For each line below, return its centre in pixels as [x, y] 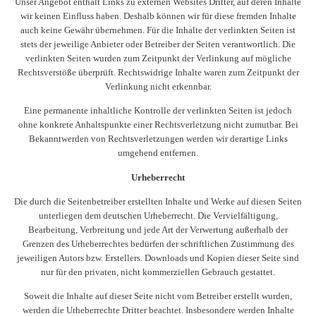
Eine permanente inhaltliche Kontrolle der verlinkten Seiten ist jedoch [158, 111]
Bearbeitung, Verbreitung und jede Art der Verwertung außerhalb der [158, 229]
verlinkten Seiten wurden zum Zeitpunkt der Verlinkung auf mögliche [158, 58]
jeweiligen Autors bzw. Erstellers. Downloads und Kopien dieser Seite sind [158, 257]
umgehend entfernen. [158, 153]
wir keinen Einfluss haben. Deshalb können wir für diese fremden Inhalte [158, 16]
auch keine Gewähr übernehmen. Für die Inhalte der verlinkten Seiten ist [158, 30]
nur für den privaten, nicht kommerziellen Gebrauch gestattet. [158, 272]
